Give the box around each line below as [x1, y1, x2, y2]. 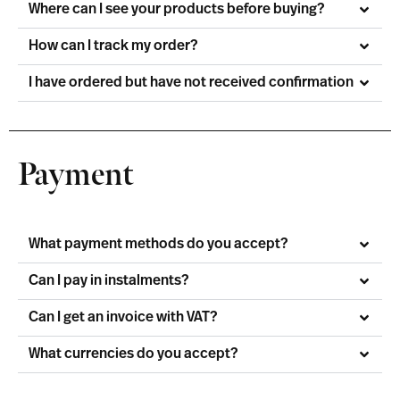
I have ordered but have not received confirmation [29, 75, 354, 90]
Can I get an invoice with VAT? [29, 310, 217, 325]
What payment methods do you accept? [29, 237, 287, 252]
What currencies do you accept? [29, 346, 237, 362]
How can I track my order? [29, 38, 197, 54]
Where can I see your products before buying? [29, 2, 324, 17]
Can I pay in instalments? [29, 273, 188, 288]
